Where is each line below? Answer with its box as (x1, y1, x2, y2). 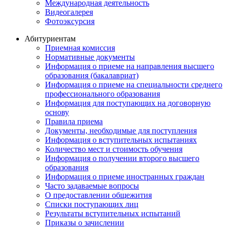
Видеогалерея (45, 7, 93, 16)
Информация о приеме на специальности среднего (45, 80, 222, 89)
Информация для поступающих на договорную (45, 98, 211, 107)
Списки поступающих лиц (45, 199, 139, 209)
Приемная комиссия (45, 43, 115, 52)
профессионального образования (45, 89, 160, 98)
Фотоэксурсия (45, 16, 95, 26)
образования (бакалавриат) (45, 71, 139, 80)
